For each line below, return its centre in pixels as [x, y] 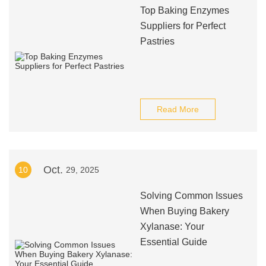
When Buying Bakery [184, 211]
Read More [178, 109]
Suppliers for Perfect [183, 26]
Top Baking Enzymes [184, 10]
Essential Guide [173, 242]
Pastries [157, 41]
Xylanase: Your [172, 227]
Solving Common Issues [191, 196]
